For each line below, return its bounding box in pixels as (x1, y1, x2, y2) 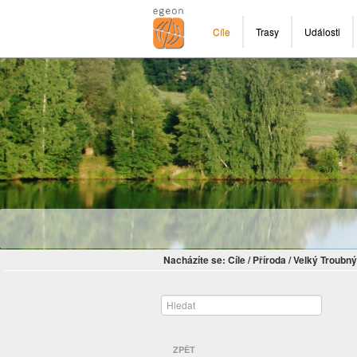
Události (304, 25, 340, 38)
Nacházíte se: (163, 253, 226, 268)
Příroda (253, 253, 286, 268)
